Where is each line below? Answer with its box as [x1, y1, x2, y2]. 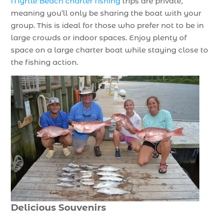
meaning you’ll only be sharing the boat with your [11, 8, 202, 18]
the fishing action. [11, 57, 79, 67]
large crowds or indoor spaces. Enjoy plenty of [11, 33, 187, 43]
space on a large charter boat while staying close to [11, 45, 209, 55]
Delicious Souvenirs [11, 201, 107, 213]
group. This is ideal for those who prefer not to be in [11, 21, 204, 30]
